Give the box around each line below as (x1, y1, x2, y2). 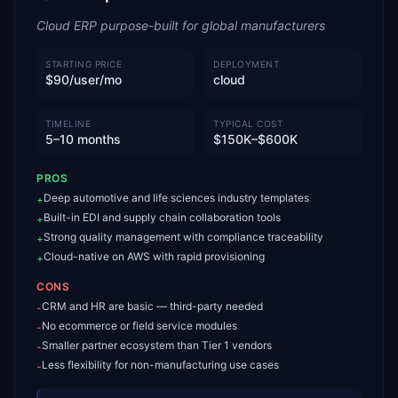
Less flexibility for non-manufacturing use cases (42, 358, 279, 371)
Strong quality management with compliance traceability (44, 230, 323, 243)
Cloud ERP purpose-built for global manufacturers (36, 18, 325, 33)
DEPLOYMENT (213, 59, 279, 69)
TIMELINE (45, 118, 91, 129)
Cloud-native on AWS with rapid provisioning (44, 250, 265, 263)
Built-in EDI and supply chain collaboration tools (44, 211, 281, 224)
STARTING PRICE (45, 59, 122, 69)
